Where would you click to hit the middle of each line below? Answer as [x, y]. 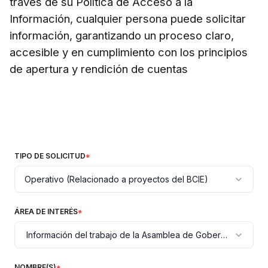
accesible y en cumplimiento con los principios [129, 52]
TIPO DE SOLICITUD [50, 156]
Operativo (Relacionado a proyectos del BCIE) [116, 179]
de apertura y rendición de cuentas [99, 69]
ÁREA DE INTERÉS [46, 211]
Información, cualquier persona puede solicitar [128, 19]
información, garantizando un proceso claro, [122, 35]
